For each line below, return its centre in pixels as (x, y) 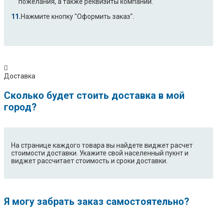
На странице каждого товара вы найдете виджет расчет (102, 146)
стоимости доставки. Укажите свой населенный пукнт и (100, 153)
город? (20, 107)
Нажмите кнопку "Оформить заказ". (77, 17)
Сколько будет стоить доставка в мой (94, 96)
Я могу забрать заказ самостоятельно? (97, 202)
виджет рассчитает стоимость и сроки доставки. (89, 161)
